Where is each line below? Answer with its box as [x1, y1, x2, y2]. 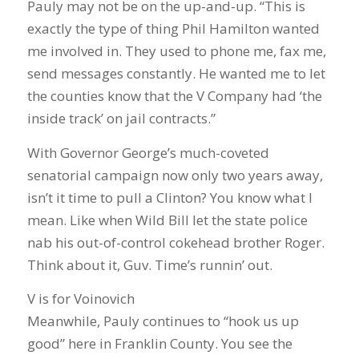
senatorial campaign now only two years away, [26, 165, 323, 184]
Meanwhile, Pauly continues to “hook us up [26, 312, 299, 330]
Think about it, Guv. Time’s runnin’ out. [26, 255, 272, 274]
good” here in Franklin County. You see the [26, 334, 292, 353]
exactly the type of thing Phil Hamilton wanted [26, 19, 320, 38]
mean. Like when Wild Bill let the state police [26, 210, 308, 229]
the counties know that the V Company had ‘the [26, 87, 322, 106]
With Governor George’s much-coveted [26, 143, 269, 162]
